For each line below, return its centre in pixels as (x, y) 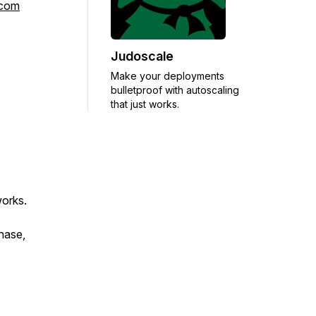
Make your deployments (168, 76)
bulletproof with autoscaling (175, 90)
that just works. (145, 104)
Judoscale (142, 56)
